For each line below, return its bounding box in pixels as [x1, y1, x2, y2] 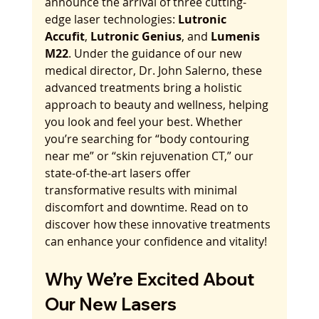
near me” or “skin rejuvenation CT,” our [44, 148, 256, 164]
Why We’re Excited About [44, 268, 258, 290]
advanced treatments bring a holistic [44, 80, 245, 95]
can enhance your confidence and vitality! [44, 234, 267, 249]
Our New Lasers [44, 293, 180, 315]
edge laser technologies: [44, 11, 178, 27]
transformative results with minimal [44, 182, 240, 198]
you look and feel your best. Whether [44, 114, 246, 130]
